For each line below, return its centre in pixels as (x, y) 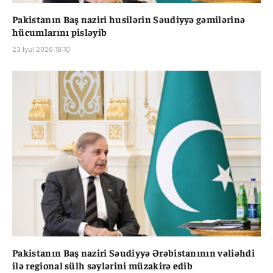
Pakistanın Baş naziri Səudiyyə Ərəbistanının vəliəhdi (133, 252)
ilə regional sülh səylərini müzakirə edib (103, 265)
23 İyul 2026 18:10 (41, 49)
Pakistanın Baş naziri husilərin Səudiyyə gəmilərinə (129, 19)
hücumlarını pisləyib (60, 31)
